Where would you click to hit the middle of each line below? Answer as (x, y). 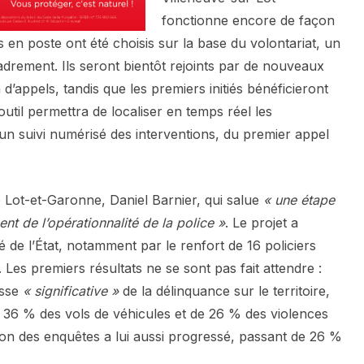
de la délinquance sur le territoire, (224, 291)
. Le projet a (262, 223)
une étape (305, 200)
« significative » (71, 291)
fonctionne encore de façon (248, 21)
